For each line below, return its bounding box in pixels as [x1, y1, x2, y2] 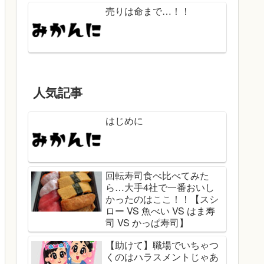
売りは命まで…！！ [105, 4, 190, 18]
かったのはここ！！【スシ [105, 192, 219, 206]
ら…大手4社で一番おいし [105, 180, 214, 194]
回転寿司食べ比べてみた [105, 168, 209, 182]
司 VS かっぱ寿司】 [105, 215, 189, 229]
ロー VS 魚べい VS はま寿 [105, 203, 215, 217]
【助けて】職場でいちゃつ [105, 237, 219, 252]
